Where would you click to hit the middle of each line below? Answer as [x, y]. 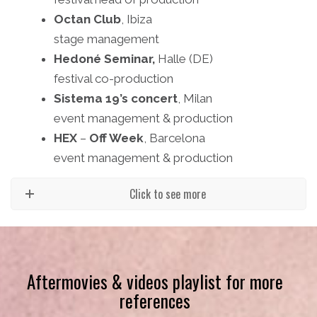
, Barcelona [174, 138]
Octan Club [87, 19]
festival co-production [114, 79]
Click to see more [168, 194]
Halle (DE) [184, 59]
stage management [106, 39]
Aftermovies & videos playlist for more [155, 282]
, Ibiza [137, 19]
